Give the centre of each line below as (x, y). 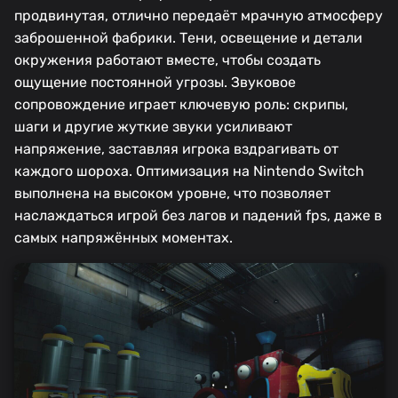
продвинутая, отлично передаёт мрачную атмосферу (199, 16)
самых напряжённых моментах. (123, 238)
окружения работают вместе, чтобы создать (167, 60)
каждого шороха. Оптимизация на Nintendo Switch (189, 171)
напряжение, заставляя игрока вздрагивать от (176, 149)
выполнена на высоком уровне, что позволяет (172, 194)
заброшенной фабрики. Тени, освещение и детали (188, 38)
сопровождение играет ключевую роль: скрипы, (181, 105)
